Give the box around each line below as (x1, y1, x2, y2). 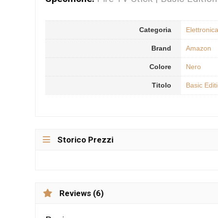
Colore (149, 63, 171, 71)
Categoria (139, 26, 171, 34)
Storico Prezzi (57, 134, 113, 145)
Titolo (152, 81, 171, 90)
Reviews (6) (59, 188, 104, 198)
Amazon (186, 44, 211, 53)
